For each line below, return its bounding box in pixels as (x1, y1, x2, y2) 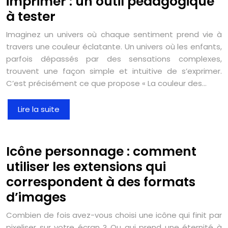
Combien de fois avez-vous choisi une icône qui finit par (6, 209, 222, 220)
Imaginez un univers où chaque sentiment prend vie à (6, 28, 222, 40)
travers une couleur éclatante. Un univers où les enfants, (6, 41, 222, 52)
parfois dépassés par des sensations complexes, (6, 53, 222, 64)
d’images (6, 188, 66, 206)
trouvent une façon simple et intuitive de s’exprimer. (6, 65, 222, 76)
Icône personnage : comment (6, 142, 196, 160)
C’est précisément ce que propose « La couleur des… (6, 77, 207, 89)
